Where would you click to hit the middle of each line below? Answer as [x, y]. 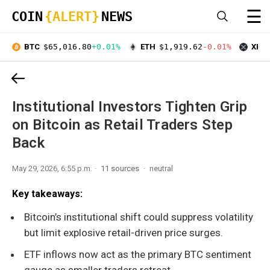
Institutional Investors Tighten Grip [130, 106]
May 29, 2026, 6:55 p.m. [52, 168]
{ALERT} [72, 17]
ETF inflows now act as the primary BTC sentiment [138, 254]
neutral [161, 168]
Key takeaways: [47, 193]
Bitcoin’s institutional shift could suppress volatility [139, 217]
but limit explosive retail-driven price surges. [124, 232]
